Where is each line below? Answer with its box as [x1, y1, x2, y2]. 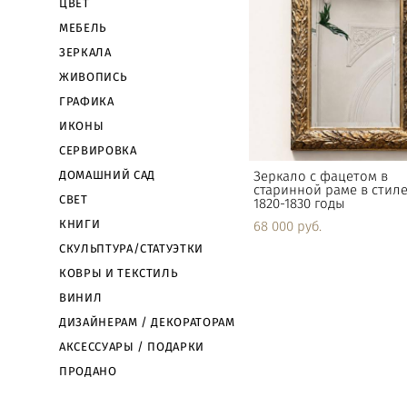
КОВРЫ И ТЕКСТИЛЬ [59, 267, 178, 280]
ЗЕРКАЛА [59, 46, 112, 59]
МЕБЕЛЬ [59, 22, 106, 35]
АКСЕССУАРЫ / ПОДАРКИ [59, 341, 204, 353]
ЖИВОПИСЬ [59, 71, 127, 84]
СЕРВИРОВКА [59, 144, 137, 157]
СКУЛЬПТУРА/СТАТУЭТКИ [59, 243, 203, 255]
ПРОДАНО [59, 365, 117, 378]
